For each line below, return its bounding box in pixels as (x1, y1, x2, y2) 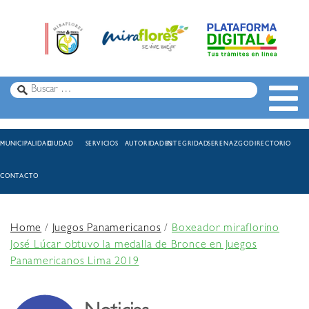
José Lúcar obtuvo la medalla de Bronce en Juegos (10, 240, 257, 252)
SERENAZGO (207, 141, 250, 148)
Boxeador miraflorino (172, 223, 280, 235)
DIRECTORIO (249, 141, 292, 148)
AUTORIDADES (124, 141, 172, 148)
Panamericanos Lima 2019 (10, 257, 139, 268)
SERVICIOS (85, 141, 119, 148)
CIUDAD (47, 141, 74, 148)
